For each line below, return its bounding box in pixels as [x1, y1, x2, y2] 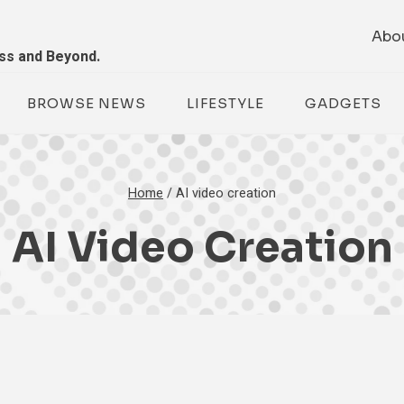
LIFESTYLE [186, 94, 264, 112]
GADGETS [304, 94, 381, 112]
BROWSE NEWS [26, 94, 146, 112]
